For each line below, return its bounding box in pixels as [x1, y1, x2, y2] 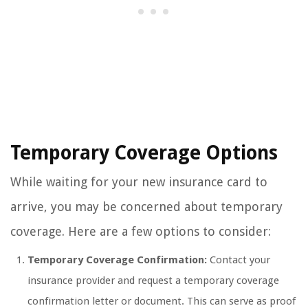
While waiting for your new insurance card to [10, 175, 267, 190]
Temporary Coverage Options [10, 142, 278, 165]
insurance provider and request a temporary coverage [27, 274, 279, 287]
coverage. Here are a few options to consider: [10, 224, 271, 239]
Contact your [207, 254, 270, 267]
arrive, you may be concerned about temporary [10, 199, 283, 214]
